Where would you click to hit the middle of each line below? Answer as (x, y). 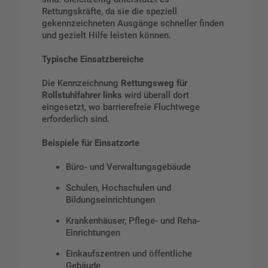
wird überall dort (156, 95)
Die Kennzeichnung (81, 83)
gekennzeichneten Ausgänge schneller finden (133, 24)
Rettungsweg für (154, 83)
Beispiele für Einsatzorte (91, 143)
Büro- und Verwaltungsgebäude (128, 167)
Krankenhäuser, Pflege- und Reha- (133, 221)
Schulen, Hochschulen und (118, 188)
